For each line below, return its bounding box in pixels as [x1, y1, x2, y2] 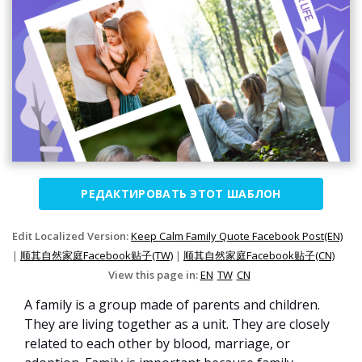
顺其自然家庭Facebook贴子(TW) [20, 248, 173, 263]
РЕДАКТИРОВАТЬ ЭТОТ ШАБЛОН [81, 186, 281, 202]
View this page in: [107, 267, 200, 283]
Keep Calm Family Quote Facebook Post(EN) [131, 229, 343, 244]
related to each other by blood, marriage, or [24, 335, 290, 353]
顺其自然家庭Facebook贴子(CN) [183, 248, 335, 263]
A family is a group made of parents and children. [24, 296, 320, 314]
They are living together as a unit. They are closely [24, 315, 330, 334]
